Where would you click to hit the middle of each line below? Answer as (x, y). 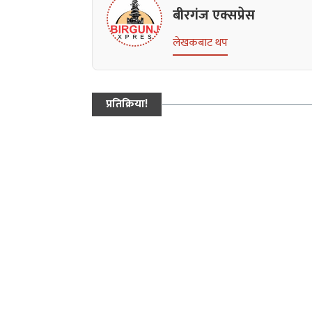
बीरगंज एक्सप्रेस (214, 16)
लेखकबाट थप (200, 43)
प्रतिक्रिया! (127, 104)
